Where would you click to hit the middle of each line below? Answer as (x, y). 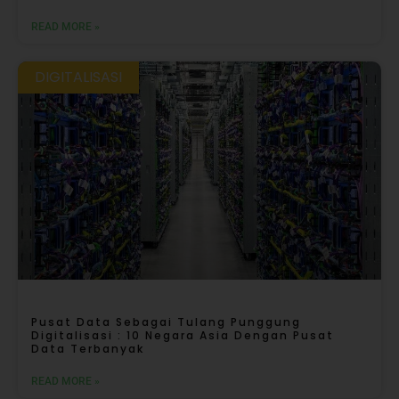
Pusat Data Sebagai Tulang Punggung (166, 322)
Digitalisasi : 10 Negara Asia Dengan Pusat (183, 336)
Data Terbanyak (88, 349)
